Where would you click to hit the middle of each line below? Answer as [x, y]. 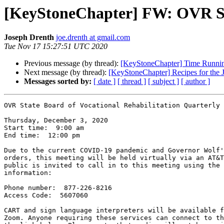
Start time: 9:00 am [44, 128]
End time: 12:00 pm [44, 135]
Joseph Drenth [29, 37]
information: [28, 173]
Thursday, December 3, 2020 [58, 120]
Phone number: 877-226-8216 [58, 188]
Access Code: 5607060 [46, 195]
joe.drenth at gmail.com [93, 37]
